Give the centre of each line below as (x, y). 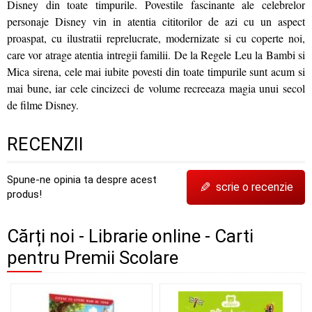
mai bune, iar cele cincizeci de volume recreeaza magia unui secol (156, 88)
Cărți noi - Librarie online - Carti (130, 236)
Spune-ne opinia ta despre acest (82, 179)
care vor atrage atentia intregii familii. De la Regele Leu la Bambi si (156, 54)
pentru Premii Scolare (93, 257)
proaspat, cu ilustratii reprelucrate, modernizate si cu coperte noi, (156, 38)
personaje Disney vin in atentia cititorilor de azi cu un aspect (156, 21)
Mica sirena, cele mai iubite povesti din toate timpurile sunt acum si (156, 71)
